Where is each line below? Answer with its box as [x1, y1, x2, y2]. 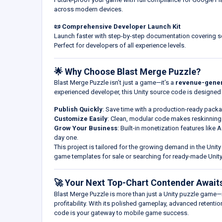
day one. [54, 134, 78, 142]
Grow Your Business [54, 124, 117, 132]
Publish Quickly [54, 106, 103, 113]
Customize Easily [54, 115, 108, 123]
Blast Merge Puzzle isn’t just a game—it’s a [54, 79, 175, 87]
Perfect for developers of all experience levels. [54, 41, 186, 49]
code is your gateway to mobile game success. [54, 209, 189, 217]
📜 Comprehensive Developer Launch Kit [54, 22, 180, 30]
